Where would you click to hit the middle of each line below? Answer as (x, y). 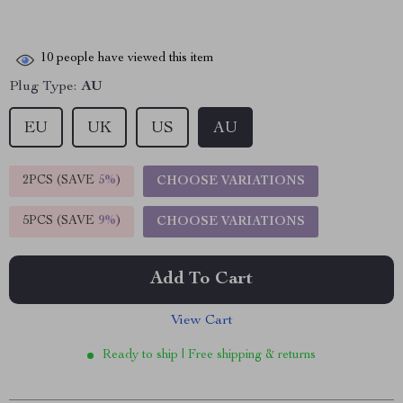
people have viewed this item (134, 59)
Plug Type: (43, 87)
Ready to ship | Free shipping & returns (209, 355)
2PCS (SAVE (60, 181)
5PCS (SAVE (60, 221)
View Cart (201, 321)
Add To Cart (201, 280)
